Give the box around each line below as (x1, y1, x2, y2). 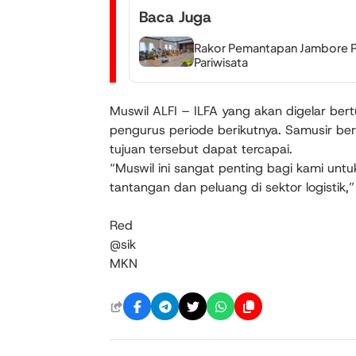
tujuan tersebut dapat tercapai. (110, 141, 292, 158)
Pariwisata (193, 54, 248, 69)
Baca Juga (139, 7, 211, 28)
